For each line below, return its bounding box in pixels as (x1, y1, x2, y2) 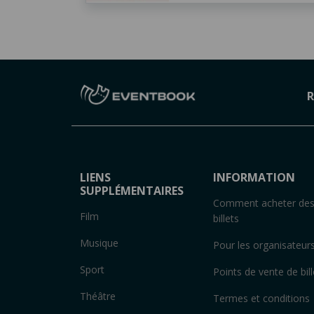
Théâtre (80, 289, 116, 303)
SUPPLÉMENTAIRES (80, 182, 184, 198)
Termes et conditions (213, 291, 310, 305)
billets (213, 211, 239, 225)
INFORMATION (213, 169, 295, 185)
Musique (80, 235, 118, 250)
